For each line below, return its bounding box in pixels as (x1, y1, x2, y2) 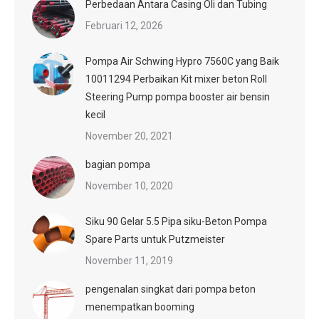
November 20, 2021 (85, 130, 173, 142)
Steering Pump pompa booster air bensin (85, 90, 270, 103)
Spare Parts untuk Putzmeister (85, 233, 225, 245)
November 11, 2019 (85, 254, 173, 266)
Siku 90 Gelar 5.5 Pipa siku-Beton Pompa (85, 215, 267, 227)
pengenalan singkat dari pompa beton (85, 283, 256, 295)
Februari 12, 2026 (85, 19, 163, 31)
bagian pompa (85, 158, 150, 170)
